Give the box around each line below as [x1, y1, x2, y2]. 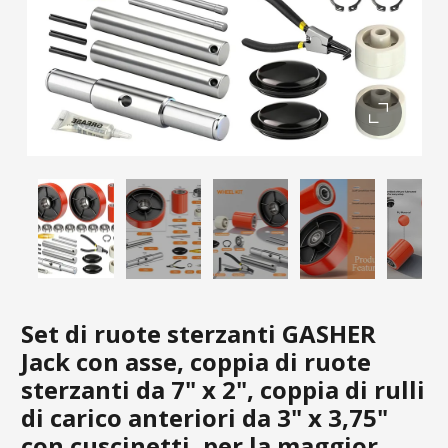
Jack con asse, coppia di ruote [21, 344, 371, 378]
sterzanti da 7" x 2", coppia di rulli [21, 372, 425, 406]
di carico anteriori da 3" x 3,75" [21, 400, 388, 434]
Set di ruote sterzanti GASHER [21, 316, 376, 350]
